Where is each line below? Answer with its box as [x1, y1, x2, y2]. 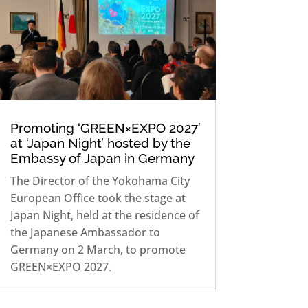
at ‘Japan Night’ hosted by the [10, 135, 190, 151]
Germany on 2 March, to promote [10, 241, 186, 257]
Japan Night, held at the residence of [10, 207, 199, 223]
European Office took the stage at [10, 190, 186, 206]
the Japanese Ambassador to [10, 224, 160, 240]
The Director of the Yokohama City [10, 173, 190, 188]
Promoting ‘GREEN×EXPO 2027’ [10, 120, 201, 135]
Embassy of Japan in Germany [10, 150, 195, 166]
